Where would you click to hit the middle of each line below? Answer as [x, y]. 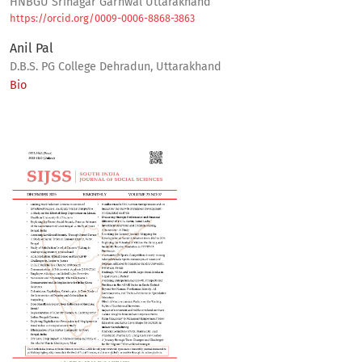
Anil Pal [32, 48]
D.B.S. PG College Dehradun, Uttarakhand [116, 67]
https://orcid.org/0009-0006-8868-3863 [102, 19]
